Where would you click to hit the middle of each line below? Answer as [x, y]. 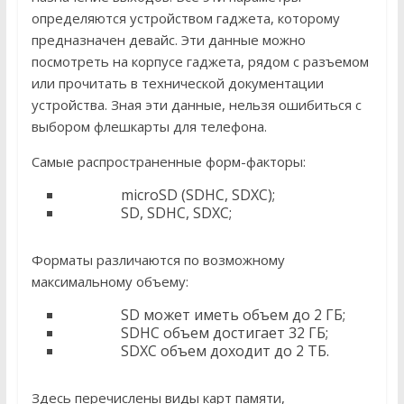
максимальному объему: [110, 282]
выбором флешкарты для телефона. [149, 127]
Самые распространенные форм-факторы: [168, 162]
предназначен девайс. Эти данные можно [168, 40]
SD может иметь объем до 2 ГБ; [204, 315]
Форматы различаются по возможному [158, 260]
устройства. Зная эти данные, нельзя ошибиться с [196, 105]
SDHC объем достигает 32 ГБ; [195, 333]
